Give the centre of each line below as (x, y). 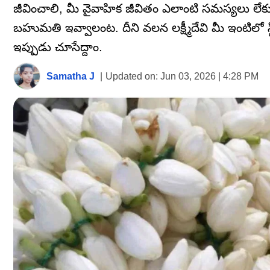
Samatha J (71, 76)
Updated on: (132, 76)
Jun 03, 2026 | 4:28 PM (208, 76)
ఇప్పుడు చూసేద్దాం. (58, 47)
